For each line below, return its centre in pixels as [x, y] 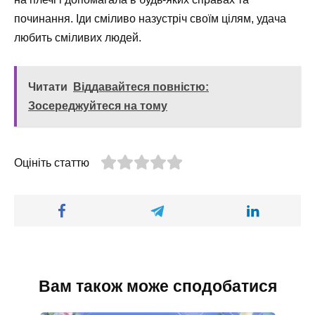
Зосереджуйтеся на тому [98, 105]
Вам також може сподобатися [157, 287]
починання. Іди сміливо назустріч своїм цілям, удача [150, 18]
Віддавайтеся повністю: [141, 86]
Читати [48, 86]
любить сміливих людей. [78, 37]
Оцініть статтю [52, 162]
